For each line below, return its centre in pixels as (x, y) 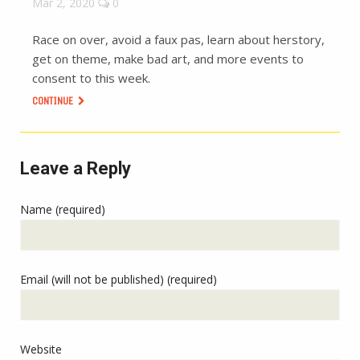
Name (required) (63, 210)
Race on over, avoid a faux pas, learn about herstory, (178, 40)
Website (41, 350)
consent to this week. (91, 78)
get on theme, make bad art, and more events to (168, 59)
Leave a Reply (76, 169)
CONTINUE (54, 101)
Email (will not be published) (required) (119, 280)
